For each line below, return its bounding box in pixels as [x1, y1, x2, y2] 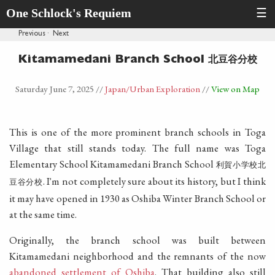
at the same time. [9, 207, 77, 221]
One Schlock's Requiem [6, 6, 131, 20]
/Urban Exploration [126, 83, 200, 95]
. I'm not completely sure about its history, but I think [42, 174, 266, 188]
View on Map [211, 83, 260, 95]
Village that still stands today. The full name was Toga [9, 141, 266, 155]
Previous [18, 31, 45, 38]
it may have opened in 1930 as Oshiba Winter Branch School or [9, 191, 266, 205]
